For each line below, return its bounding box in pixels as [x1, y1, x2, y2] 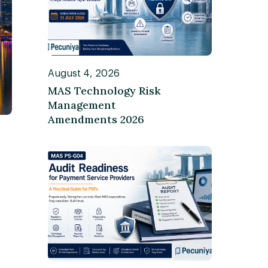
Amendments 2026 [47, 112, 144, 126]
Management [47, 98, 116, 112]
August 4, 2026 [47, 69, 120, 78]
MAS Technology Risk [47, 84, 161, 98]
